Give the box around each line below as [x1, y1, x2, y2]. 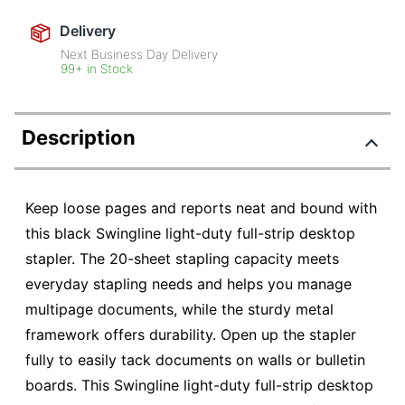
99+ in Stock [61, 61, 134, 77]
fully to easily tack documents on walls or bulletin [25, 351, 365, 370]
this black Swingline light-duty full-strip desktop [25, 224, 355, 243]
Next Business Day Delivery [61, 47, 219, 62]
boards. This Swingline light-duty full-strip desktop [25, 376, 373, 395]
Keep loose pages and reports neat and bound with [25, 199, 377, 218]
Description [22, 126, 136, 150]
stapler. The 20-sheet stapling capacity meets [25, 250, 339, 268]
